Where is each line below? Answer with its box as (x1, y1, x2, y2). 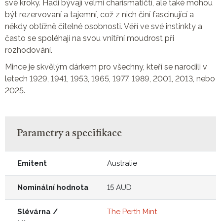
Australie (107, 158, 137, 168)
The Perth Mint (107, 207, 157, 216)
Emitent (17, 158, 47, 168)
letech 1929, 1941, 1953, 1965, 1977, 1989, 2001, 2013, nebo (5, 74, 215, 83)
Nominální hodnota (17, 183, 89, 192)
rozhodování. (5, 45, 52, 55)
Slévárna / (17, 207, 58, 216)
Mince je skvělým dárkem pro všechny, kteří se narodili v (5, 62, 207, 72)
